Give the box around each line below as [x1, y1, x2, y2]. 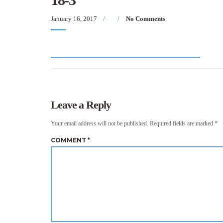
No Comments [126, 15, 165, 22]
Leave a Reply [51, 99, 111, 111]
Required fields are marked [150, 120, 215, 127]
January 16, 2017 [51, 15, 97, 22]
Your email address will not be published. [51, 120, 148, 127]
